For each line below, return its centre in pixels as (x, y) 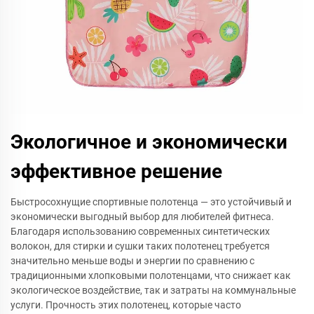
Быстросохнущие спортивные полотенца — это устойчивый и (151, 202)
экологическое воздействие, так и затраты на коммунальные (153, 290)
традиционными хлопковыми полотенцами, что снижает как (151, 275)
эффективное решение (116, 171)
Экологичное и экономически (149, 142)
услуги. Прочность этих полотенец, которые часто (126, 305)
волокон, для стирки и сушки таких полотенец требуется (140, 246)
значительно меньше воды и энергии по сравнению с (132, 261)
